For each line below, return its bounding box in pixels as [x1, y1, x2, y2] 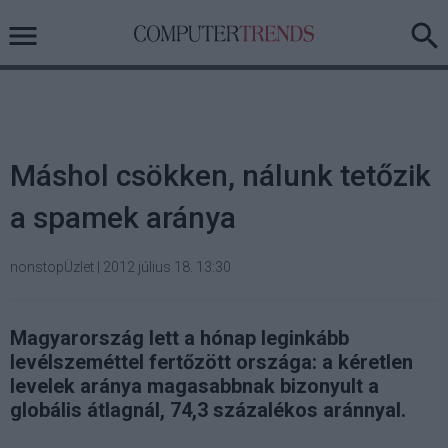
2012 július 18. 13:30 [103, 259, 231, 275]
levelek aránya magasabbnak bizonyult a [10, 374, 379, 398]
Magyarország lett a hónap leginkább [10, 326, 349, 350]
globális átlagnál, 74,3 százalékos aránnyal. [10, 398, 406, 422]
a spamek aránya [10, 200, 236, 235]
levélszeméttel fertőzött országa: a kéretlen [10, 350, 413, 374]
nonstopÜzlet [10, 259, 94, 275]
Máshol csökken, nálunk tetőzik [10, 158, 431, 193]
